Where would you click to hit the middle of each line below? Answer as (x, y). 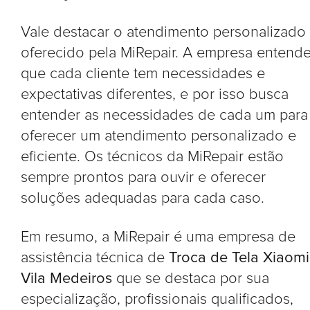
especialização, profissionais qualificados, (157, 299)
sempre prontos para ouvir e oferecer (143, 177)
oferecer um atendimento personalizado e (158, 136)
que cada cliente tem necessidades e (143, 74)
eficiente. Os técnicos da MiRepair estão (152, 157)
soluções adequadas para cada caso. (143, 198)
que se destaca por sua (191, 279)
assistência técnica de (95, 258)
